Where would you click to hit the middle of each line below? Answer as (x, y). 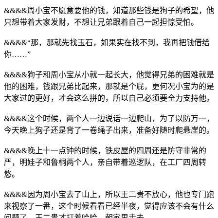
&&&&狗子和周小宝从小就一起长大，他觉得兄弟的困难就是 (109, 74)
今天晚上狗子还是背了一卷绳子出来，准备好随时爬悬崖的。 (109, 130)
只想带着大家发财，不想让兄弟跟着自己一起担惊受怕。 (101, 22)
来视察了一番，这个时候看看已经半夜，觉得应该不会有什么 (109, 206)
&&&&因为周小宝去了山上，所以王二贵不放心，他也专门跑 (109, 194)
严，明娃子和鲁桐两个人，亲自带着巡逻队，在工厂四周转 (105, 162)
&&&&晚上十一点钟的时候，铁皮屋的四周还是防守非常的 (105, 150)
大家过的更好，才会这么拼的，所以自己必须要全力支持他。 (109, 98)
